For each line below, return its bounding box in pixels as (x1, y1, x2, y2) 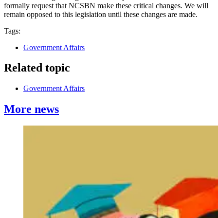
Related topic (4, 61, 70, 74)
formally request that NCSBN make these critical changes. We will (4, 1, 208, 10)
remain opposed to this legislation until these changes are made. (4, 10, 198, 18)
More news (4, 103, 59, 116)
